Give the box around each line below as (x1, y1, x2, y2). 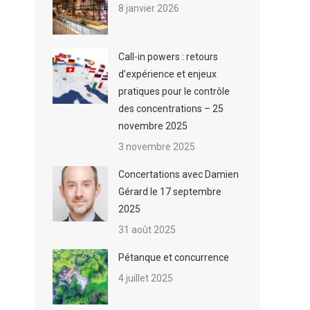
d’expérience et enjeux (118, 69, 217, 80)
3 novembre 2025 (118, 141, 195, 152)
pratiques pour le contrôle (118, 86, 230, 97)
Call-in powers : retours (118, 51, 218, 62)
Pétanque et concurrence (118, 252, 229, 263)
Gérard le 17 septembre (118, 186, 221, 197)
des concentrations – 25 (118, 103, 224, 114)
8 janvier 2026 (118, 3, 179, 14)
